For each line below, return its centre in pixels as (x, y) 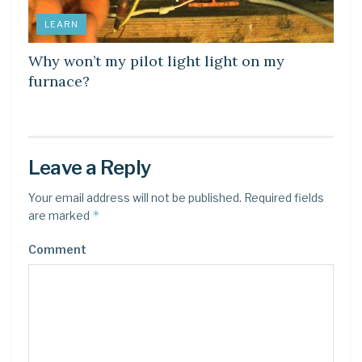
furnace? (59, 82)
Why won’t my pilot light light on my (156, 61)
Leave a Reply (90, 168)
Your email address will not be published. (135, 198)
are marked (60, 216)
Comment (57, 250)
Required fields (283, 198)
